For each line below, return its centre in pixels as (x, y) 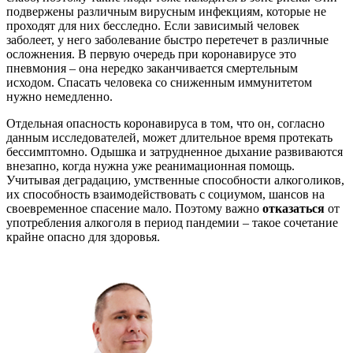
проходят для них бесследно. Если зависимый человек (153, 26)
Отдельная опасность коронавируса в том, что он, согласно (165, 124)
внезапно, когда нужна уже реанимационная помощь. (150, 166)
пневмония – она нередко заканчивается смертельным (152, 69)
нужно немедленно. (59, 97)
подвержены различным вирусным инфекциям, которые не (166, 12)
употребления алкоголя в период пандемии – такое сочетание (172, 223)
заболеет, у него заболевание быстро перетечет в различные (167, 40)
